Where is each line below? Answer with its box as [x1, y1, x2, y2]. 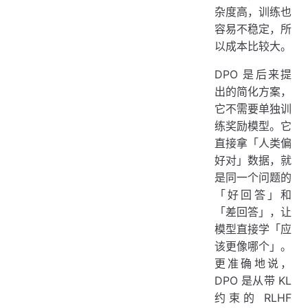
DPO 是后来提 [214, 67, 291, 81]
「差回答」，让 [214, 204, 291, 219]
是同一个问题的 [214, 170, 291, 184]
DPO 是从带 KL [214, 273, 291, 287]
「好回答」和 [214, 187, 291, 201]
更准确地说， [214, 256, 291, 270]
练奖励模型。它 [214, 118, 291, 133]
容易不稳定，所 [214, 21, 291, 36]
